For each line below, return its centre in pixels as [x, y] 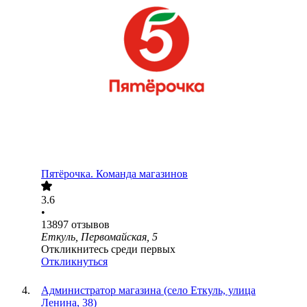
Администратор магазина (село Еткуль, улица [148, 291]
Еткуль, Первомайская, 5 [99, 237]
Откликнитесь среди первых [108, 249]
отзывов [90, 225]
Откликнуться [74, 262]
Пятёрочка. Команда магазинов [114, 174]
